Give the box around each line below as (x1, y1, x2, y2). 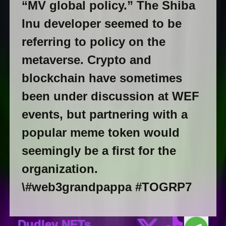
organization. (21, 162, 98, 176)
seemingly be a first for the (21, 144, 176, 158)
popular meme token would (21, 126, 180, 140)
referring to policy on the (21, 35, 165, 49)
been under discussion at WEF (21, 89, 199, 103)
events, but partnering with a (21, 107, 188, 122)
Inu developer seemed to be (21, 17, 182, 31)
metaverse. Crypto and (21, 53, 151, 67)
